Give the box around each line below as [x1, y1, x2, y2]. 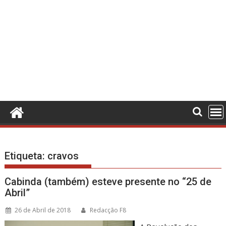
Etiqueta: [5, 150, 48, 162]
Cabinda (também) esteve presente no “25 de [5, 176, 212, 188]
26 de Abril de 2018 [15, 206, 71, 214]
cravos [47, 150, 79, 162]
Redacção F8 [90, 206, 127, 214]
